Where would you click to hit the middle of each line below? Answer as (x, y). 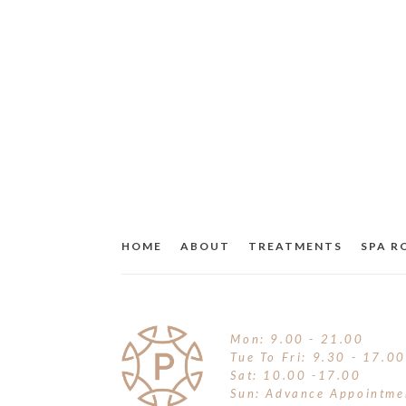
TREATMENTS (296, 246)
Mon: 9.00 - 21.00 (297, 338)
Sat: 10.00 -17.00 (296, 375)
